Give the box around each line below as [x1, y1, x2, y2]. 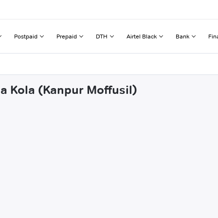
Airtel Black [127, 32, 157, 40]
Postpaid [14, 32, 37, 40]
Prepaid [56, 32, 77, 40]
